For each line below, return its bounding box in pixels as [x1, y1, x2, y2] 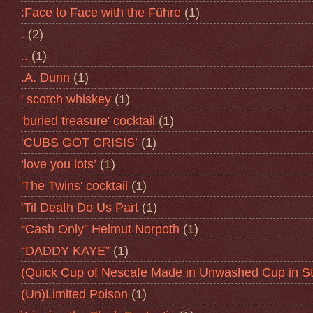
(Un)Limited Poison [21, 286, 128, 301]
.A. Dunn [21, 70, 70, 85]
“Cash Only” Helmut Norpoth [21, 221, 180, 236]
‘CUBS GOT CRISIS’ [21, 135, 138, 150]
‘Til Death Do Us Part [21, 200, 138, 214]
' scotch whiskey [21, 92, 111, 106]
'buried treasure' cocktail [21, 113, 155, 128]
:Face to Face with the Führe [21, 5, 181, 20]
